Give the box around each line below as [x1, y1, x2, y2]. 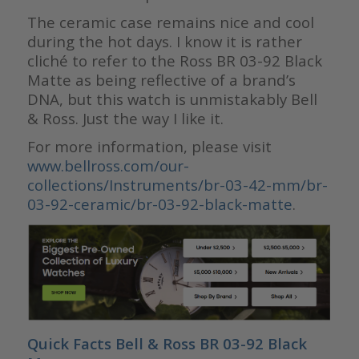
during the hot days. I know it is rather [26, 30, 302, 51]
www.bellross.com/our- [26, 155, 189, 175]
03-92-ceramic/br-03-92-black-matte [26, 193, 292, 214]
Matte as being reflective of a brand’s [26, 69, 296, 90]
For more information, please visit [26, 135, 272, 156]
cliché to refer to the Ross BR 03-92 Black [26, 50, 322, 71]
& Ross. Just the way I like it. [26, 107, 224, 128]
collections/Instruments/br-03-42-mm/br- [26, 174, 328, 195]
